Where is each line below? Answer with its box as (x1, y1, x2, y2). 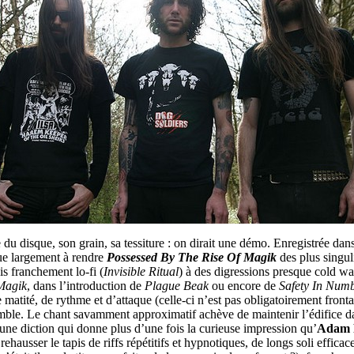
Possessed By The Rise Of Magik (107, 250, 277, 265)
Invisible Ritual (104, 265, 179, 279)
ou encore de (209, 279, 279, 293)
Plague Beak (145, 279, 209, 293)
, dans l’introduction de (27, 279, 145, 293)
